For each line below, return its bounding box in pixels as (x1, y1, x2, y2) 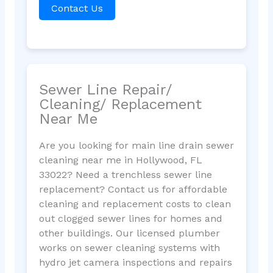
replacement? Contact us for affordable (38, 183, 227, 196)
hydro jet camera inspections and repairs (38, 257, 232, 269)
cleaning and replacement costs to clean (38, 198, 231, 210)
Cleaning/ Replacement (38, 96, 202, 113)
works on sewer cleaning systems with (38, 242, 220, 254)
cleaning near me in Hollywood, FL (38, 154, 202, 166)
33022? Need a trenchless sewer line (38, 169, 212, 181)
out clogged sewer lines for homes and (38, 213, 222, 225)
